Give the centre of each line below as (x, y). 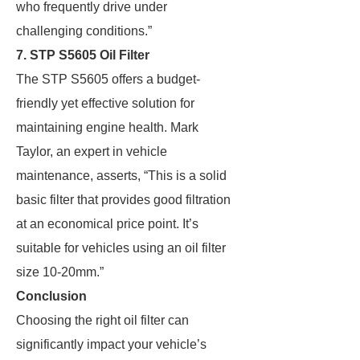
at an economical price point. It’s (107, 224)
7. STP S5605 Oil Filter (83, 55)
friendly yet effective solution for (105, 103)
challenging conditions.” (84, 31)
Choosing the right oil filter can (102, 320)
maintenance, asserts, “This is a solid (121, 176)
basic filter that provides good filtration (123, 200)
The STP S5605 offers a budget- (108, 79)
